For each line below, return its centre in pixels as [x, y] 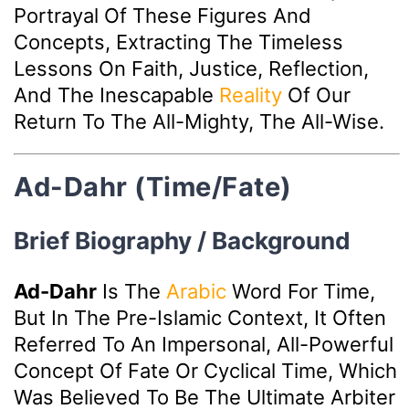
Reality [251, 95]
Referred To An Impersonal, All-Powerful [204, 344]
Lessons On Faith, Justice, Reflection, [191, 69]
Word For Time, [301, 291]
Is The [131, 291]
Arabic [196, 291]
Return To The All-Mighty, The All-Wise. [199, 122]
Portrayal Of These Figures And [163, 16]
